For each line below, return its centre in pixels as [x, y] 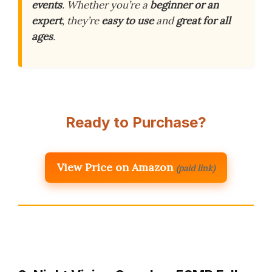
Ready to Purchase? [136, 123]
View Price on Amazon [115, 168]
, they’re [82, 21]
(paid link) [195, 168]
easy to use [127, 21]
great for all [203, 21]
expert [47, 21]
